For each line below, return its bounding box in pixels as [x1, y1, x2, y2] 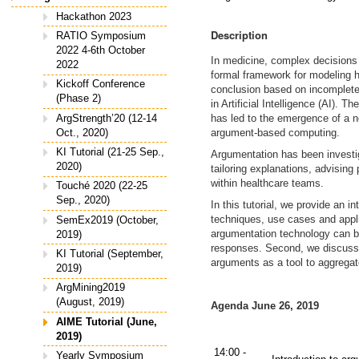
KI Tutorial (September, [56, 247, 163, 260]
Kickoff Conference [56, 78, 145, 91]
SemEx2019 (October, [56, 213, 159, 226]
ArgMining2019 [56, 281, 125, 294]
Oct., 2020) [56, 126, 108, 139]
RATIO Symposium [56, 30, 146, 42]
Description [210, 26, 268, 42]
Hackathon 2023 [56, 10, 131, 22]
